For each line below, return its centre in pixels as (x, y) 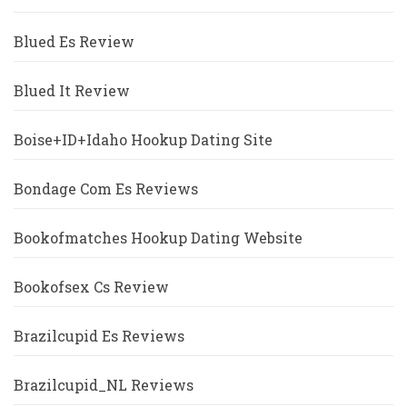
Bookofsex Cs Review (91, 287)
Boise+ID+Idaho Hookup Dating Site (143, 140)
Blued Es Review (74, 42)
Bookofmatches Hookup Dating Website (158, 238)
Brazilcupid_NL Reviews (104, 385)
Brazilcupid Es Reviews (99, 336)
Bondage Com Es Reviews (106, 189)
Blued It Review (72, 91)
